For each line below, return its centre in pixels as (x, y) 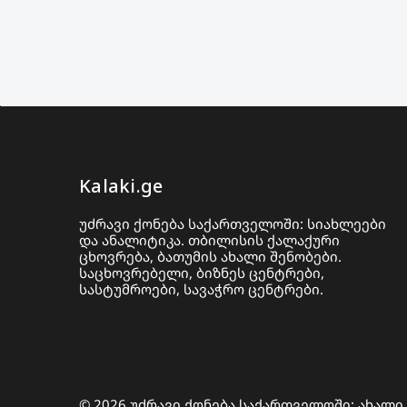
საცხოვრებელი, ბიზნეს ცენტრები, (202, 273)
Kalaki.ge (121, 186)
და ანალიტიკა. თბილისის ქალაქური (209, 240)
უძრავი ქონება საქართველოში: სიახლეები (233, 223)
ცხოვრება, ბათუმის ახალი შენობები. (210, 256)
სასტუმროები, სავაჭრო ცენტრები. (201, 289)
